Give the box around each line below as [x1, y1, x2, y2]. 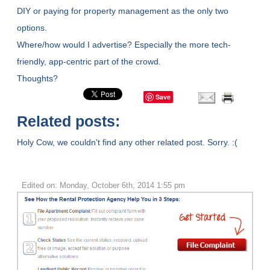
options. [17, 23, 50, 33]
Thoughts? [17, 74, 58, 84]
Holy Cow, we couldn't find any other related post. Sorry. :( [17, 137, 238, 148]
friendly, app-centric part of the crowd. [17, 57, 164, 67]
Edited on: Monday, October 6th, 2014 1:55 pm [21, 181, 185, 190]
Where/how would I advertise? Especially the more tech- [17, 40, 231, 50]
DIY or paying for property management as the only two [17, 6, 229, 16]
